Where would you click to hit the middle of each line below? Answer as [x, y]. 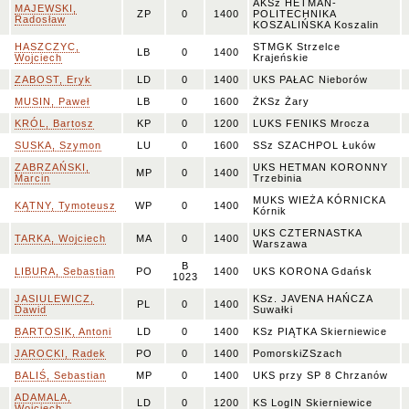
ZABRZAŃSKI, [52, 167]
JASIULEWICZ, [54, 299]
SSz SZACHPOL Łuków [315, 145]
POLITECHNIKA [295, 14]
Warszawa [280, 244]
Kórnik [270, 211]
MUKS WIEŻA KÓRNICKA [319, 200]
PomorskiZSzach [298, 353]
